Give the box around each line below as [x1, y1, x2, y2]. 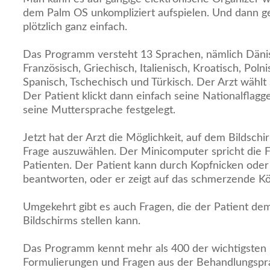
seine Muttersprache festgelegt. [23, 105, 175, 115]
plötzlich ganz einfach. [23, 22, 127, 32]
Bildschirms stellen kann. [23, 216, 140, 226]
